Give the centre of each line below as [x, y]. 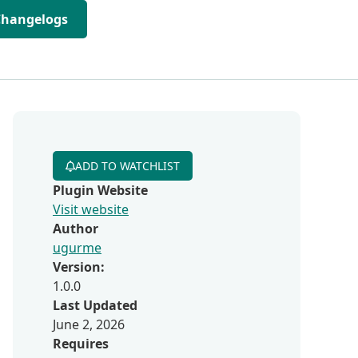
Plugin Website [100, 190]
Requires [81, 344]
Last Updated [95, 305]
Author [76, 229]
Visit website [91, 209]
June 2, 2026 [89, 324]
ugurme [77, 248]
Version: [79, 267]
